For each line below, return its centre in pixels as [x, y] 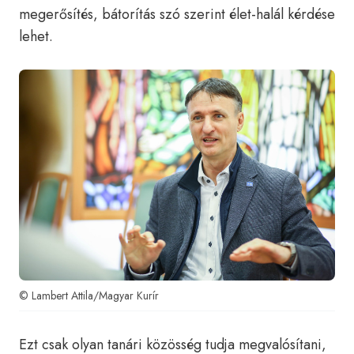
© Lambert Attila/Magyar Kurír [89, 296]
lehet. [36, 36]
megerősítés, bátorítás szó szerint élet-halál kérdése [177, 14]
